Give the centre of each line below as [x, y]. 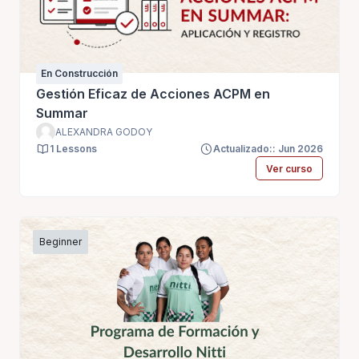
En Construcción [79, 73]
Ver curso [289, 168]
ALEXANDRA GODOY [104, 131]
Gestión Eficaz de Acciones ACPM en [153, 93]
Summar [62, 113]
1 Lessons [73, 148]
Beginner [61, 242]
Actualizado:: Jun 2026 [268, 148]
